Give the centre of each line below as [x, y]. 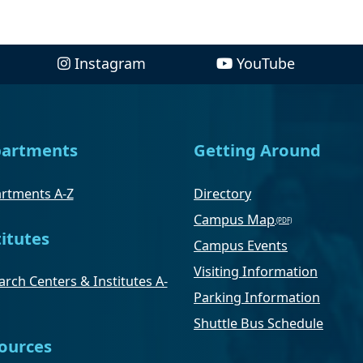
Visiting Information [256, 271]
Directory [222, 193]
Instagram [111, 64]
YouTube [265, 64]
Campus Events [241, 245]
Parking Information [257, 297]
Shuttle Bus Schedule [258, 323]
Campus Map [234, 219]
